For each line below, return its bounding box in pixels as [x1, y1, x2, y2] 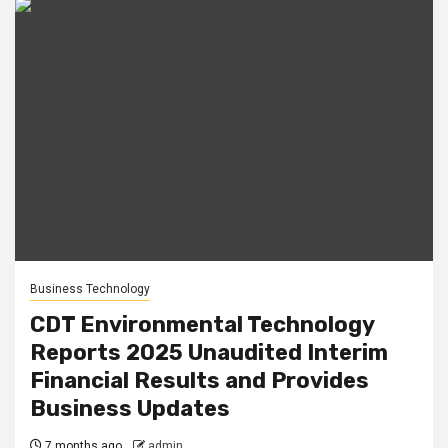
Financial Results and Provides [30, 367, 369, 394]
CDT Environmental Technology [30, 311, 374, 338]
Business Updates [30, 395, 230, 422]
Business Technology [30, 282, 150, 296]
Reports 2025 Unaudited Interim [30, 339, 388, 366]
